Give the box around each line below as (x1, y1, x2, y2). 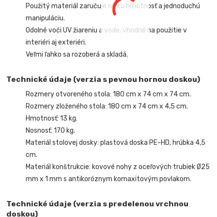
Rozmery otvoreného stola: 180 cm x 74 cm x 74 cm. (26, 90, 191, 99)
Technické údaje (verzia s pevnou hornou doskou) (6, 74, 201, 84)
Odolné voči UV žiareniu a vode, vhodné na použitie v (26, 26, 187, 34)
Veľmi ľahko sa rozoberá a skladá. (26, 50, 128, 59)
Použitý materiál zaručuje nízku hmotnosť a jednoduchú (26, 1, 201, 10)
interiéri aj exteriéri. (26, 38, 87, 46)
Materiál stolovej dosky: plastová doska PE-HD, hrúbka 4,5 (26, 139, 206, 147)
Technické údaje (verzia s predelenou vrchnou (6, 199, 189, 209)
